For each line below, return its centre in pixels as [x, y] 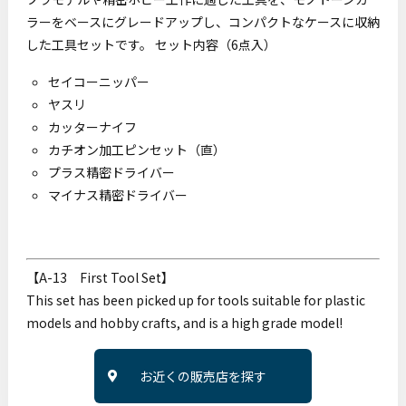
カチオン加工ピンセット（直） [136, 150]
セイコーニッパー [98, 82]
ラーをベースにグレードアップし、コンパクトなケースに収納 [203, 22]
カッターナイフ [92, 127]
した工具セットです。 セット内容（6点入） [151, 44]
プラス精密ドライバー [111, 172]
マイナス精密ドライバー [117, 195]
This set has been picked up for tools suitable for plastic [195, 300]
